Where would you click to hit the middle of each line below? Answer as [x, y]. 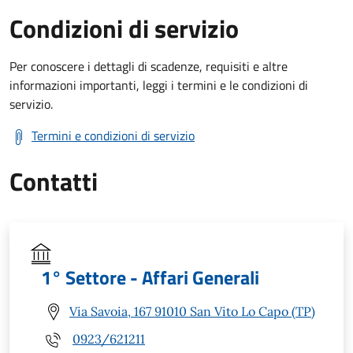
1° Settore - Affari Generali [150, 277]
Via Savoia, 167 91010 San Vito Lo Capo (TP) [192, 312]
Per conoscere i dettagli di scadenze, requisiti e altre [149, 66]
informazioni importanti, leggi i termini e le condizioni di [159, 85]
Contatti [54, 181]
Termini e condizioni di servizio [113, 135]
